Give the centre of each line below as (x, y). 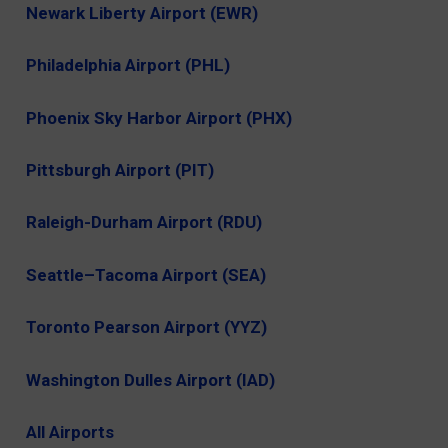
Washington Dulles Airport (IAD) (151, 379)
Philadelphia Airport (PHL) (128, 65)
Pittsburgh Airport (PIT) (120, 170)
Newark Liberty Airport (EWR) (142, 12)
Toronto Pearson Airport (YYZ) (147, 327)
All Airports (70, 432)
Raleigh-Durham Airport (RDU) (144, 222)
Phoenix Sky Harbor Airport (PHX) (159, 117)
